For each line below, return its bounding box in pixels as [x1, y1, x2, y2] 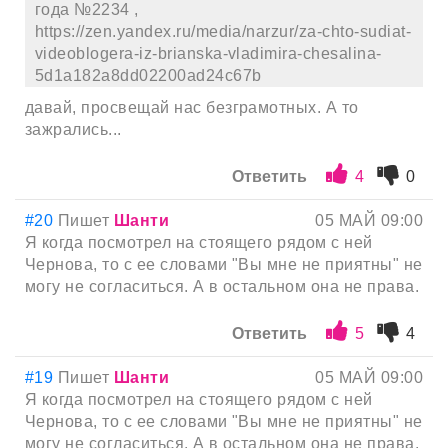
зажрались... [25, 120, 122, 138]
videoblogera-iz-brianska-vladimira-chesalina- [35, 44, 382, 62]
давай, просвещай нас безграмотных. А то [25, 98, 359, 116]
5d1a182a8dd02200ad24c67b [35, 66, 262, 84]
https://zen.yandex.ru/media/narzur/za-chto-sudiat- [35, 22, 412, 40]
